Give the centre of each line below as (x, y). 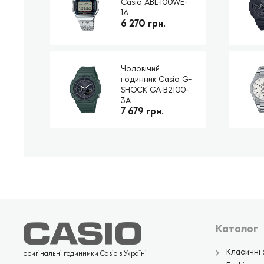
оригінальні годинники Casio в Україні (85, 253)
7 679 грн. (143, 111)
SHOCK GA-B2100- (155, 89)
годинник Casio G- (156, 79)
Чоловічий (141, 68)
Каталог (237, 228)
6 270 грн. (143, 23)
